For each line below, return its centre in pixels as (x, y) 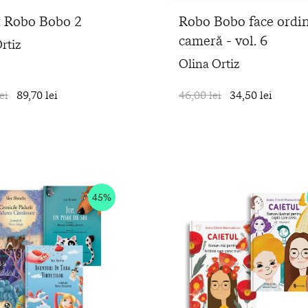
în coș (122, 95)
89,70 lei (37, 95)
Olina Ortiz (209, 64)
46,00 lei (200, 95)
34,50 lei (251, 95)
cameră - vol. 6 (223, 40)
